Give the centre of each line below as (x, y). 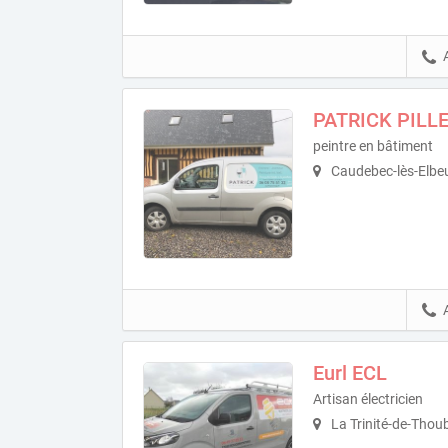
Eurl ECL (350, 373)
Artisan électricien (368, 399)
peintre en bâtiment (373, 145)
